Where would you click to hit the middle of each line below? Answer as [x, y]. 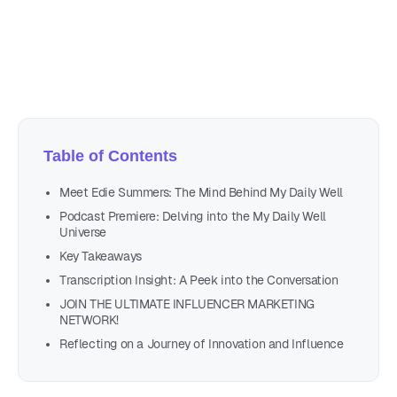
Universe [83, 232]
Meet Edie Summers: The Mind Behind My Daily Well [201, 192]
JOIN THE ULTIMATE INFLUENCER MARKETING [187, 304]
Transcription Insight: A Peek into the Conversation [199, 280]
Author [134, 13]
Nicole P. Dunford [171, 36]
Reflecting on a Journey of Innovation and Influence [202, 343]
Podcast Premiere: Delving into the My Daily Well [193, 216]
